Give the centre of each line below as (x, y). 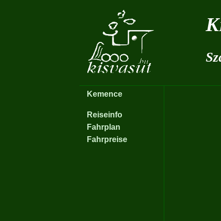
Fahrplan (104, 127)
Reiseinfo (105, 115)
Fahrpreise (107, 139)
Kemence (105, 94)
